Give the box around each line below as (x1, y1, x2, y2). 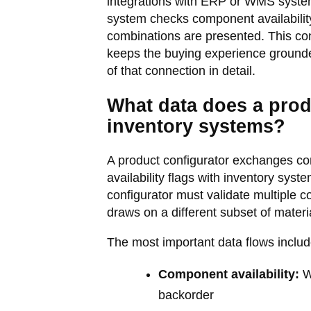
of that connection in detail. (106, 64, 255, 78)
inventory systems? (106, 116, 285, 137)
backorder (158, 288, 214, 302)
